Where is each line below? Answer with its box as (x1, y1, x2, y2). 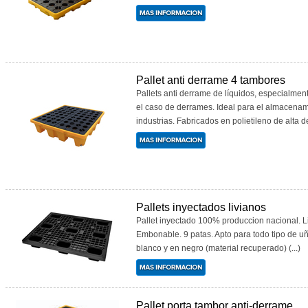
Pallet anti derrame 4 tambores (136, 74, 285, 86)
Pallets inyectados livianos (136, 201, 266, 213)
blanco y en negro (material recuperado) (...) (136, 243, 300, 253)
